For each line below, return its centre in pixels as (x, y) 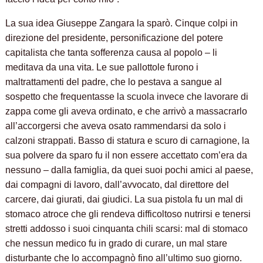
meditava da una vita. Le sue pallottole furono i (102, 68)
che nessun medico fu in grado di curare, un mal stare (117, 244)
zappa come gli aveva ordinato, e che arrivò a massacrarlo (127, 112)
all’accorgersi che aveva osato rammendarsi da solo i (116, 126)
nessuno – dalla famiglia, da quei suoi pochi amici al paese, (129, 170)
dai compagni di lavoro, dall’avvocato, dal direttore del (117, 185)
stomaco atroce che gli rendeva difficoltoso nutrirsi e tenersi (128, 214)
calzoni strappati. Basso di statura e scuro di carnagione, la (128, 141)
